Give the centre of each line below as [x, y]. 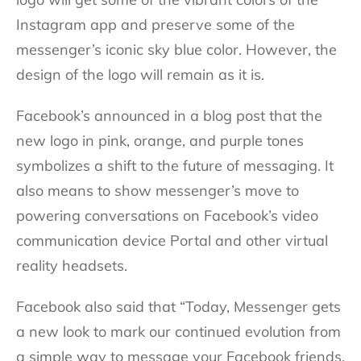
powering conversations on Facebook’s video [167, 215]
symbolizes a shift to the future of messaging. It [175, 165]
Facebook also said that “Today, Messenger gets [178, 306]
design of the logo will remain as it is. [140, 74]
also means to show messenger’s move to [158, 190]
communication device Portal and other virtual [172, 240]
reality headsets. [72, 265]
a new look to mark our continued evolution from [178, 331]
